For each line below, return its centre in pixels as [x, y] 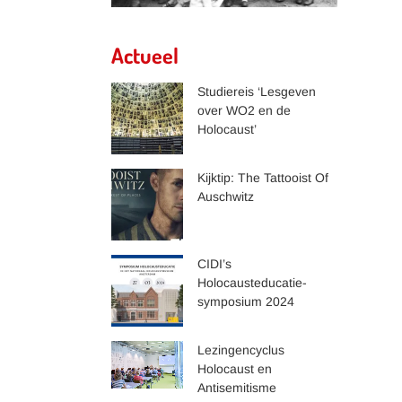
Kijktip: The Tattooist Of [263, 177]
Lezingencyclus [241, 350]
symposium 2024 [246, 301]
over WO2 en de [244, 110]
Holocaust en [235, 368]
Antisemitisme [237, 387]
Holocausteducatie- [252, 282]
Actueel [145, 55]
